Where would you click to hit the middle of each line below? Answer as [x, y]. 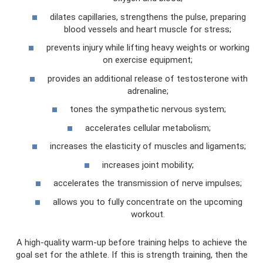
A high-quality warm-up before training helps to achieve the [131, 242]
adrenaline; [148, 91]
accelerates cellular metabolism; [148, 128]
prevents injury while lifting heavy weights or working [148, 48]
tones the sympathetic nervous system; [148, 109]
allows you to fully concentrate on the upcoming [148, 202]
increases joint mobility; [148, 165]
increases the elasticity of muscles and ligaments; [148, 146]
